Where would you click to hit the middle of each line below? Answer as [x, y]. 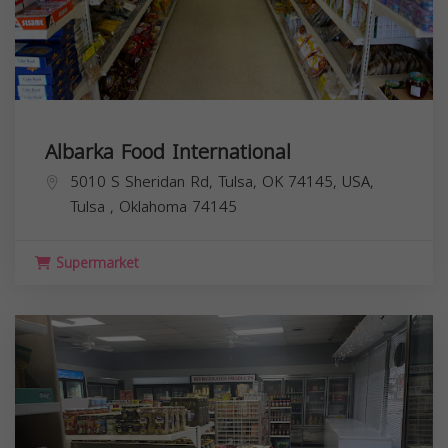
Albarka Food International [168, 151]
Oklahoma [155, 206]
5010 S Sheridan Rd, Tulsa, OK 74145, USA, [222, 181]
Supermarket [95, 263]
